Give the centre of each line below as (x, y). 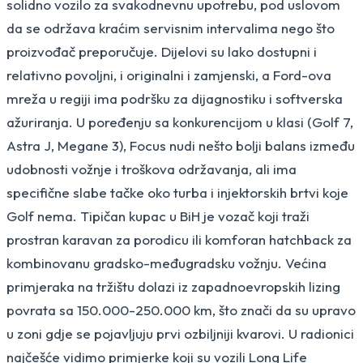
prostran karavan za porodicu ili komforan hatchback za (179, 239)
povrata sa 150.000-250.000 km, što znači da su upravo (181, 310)
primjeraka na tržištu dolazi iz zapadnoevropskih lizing (173, 286)
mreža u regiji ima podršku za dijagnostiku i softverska (175, 98)
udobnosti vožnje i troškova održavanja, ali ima (152, 169)
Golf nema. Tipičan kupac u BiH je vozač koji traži (158, 216)
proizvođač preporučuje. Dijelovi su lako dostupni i (162, 51)
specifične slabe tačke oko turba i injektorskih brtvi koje (177, 192)
